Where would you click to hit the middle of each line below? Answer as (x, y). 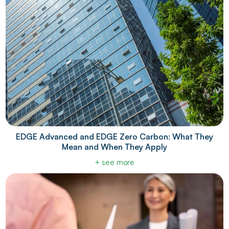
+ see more (114, 163)
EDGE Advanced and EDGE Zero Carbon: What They (114, 137)
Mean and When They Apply (114, 147)
